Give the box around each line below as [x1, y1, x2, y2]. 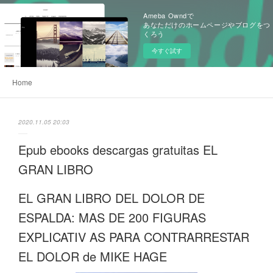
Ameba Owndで [143, 10, 194, 20]
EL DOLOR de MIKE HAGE [18, 247, 167, 265]
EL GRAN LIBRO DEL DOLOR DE [18, 189, 205, 207]
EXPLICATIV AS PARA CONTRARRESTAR [18, 228, 249, 246]
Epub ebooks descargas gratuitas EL [18, 141, 218, 158]
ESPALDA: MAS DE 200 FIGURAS [18, 208, 206, 226]
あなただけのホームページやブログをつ [143, 19, 271, 29]
